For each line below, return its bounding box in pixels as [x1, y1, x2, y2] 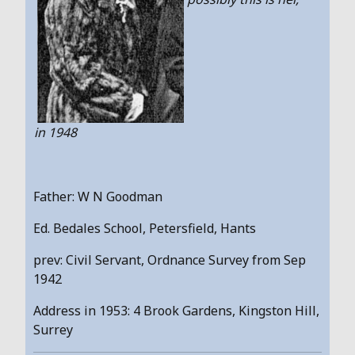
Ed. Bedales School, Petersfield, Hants [33, 219, 256, 237]
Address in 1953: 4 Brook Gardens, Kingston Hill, [33, 301, 319, 319]
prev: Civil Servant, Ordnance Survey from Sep [33, 250, 306, 269]
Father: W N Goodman [33, 187, 162, 205]
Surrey [33, 320, 73, 338]
